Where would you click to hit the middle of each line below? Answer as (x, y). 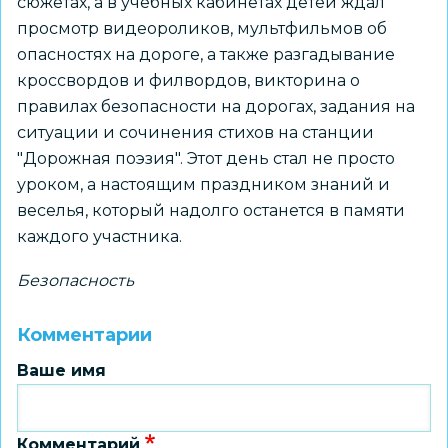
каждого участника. (99, 236)
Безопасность (75, 280)
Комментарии (84, 335)
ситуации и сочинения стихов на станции (195, 132)
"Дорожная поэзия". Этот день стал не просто (206, 158)
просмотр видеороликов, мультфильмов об (202, 28)
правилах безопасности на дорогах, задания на (216, 106)
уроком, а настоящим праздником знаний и (203, 184)
